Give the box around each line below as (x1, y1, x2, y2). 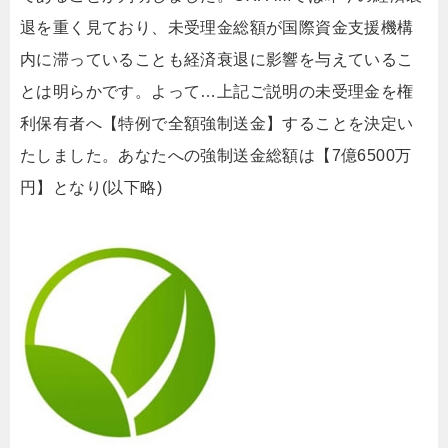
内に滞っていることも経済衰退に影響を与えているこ (20, 51, 414, 68)
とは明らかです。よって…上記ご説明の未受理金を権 (20, 83, 414, 100)
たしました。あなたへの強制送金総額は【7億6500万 (20, 147, 412, 164)
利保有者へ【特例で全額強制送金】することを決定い (20, 115, 414, 132)
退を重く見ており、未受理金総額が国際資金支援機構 (20, 19, 414, 36)
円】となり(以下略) (20, 179, 162, 196)
